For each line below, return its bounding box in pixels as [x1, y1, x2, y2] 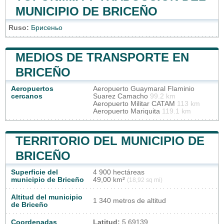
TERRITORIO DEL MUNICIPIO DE [15, 133, 204, 147]
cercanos [11, 92, 42, 100]
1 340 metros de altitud [93, 196, 166, 204]
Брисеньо [31, 23, 62, 31]
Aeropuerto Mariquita [93, 107, 162, 115]
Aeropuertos [11, 84, 53, 92]
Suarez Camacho [93, 92, 150, 100]
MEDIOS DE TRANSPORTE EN [15, 50, 189, 64]
